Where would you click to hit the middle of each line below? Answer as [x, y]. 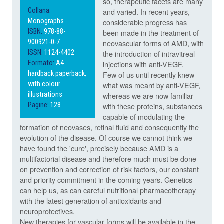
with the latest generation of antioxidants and [91, 201]
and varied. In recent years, [146, 12]
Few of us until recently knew [149, 75]
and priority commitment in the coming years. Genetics [106, 180]
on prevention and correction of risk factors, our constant [109, 169]
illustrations [45, 95]
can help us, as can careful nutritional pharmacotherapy [108, 190]
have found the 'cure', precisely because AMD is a [99, 148]
